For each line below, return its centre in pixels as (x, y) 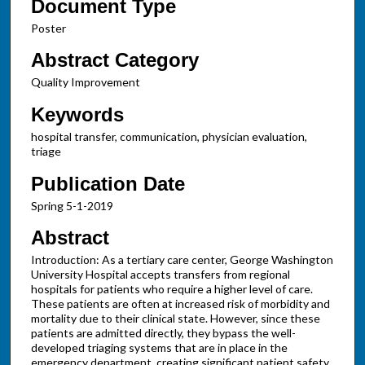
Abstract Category (114, 60)
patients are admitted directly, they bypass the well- (163, 333)
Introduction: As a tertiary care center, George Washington (182, 260)
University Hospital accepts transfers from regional (160, 275)
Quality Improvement (85, 82)
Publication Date (108, 183)
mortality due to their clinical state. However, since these (175, 319)
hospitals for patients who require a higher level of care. (172, 289)
